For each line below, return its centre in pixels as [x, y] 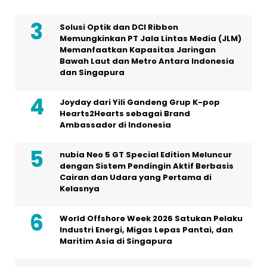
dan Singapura [92, 72]
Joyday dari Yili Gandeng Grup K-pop [140, 102]
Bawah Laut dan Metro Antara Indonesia [147, 61]
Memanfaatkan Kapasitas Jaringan [138, 49]
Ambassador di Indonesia [115, 125]
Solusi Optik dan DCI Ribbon [119, 27]
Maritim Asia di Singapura [116, 241]
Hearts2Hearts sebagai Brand [125, 113]
